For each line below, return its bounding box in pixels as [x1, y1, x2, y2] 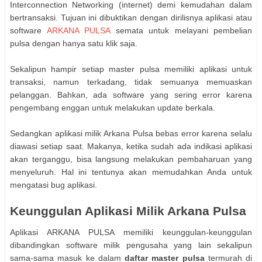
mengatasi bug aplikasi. [10, 180, 97, 190]
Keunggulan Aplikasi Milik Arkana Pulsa [10, 204, 246, 218]
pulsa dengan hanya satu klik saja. [10, 39, 137, 49]
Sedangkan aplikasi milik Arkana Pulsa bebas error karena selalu [10, 129, 252, 139]
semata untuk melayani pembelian [110, 26, 252, 36]
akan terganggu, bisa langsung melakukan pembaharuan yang [10, 154, 252, 164]
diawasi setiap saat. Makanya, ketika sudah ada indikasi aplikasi [10, 142, 252, 151]
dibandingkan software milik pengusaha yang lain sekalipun [10, 240, 252, 250]
